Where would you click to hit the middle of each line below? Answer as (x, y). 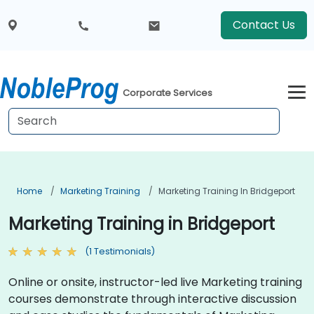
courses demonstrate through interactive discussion (152, 299)
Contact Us (264, 25)
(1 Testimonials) (120, 251)
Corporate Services (168, 93)
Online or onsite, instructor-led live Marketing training (155, 282)
